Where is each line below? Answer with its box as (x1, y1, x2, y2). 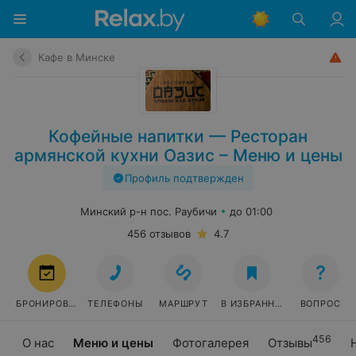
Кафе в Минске (38, 51, 115, 64)
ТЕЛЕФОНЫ (87, 298, 143, 309)
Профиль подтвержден (125, 172, 244, 184)
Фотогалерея (172, 335, 249, 350)
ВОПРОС (300, 298, 341, 309)
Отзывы (268, 335, 312, 350)
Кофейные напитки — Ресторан (48, 126, 308, 146)
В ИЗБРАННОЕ (221, 298, 288, 309)
